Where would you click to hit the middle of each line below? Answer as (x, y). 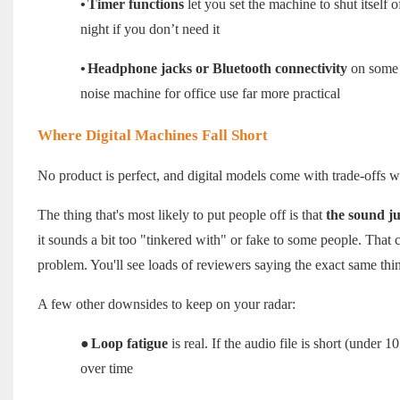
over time (106, 369)
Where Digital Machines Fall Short (152, 136)
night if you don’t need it (150, 29)
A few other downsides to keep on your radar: (166, 304)
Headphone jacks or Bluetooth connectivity (217, 69)
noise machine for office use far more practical (210, 94)
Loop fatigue (129, 344)
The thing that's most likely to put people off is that (181, 215)
